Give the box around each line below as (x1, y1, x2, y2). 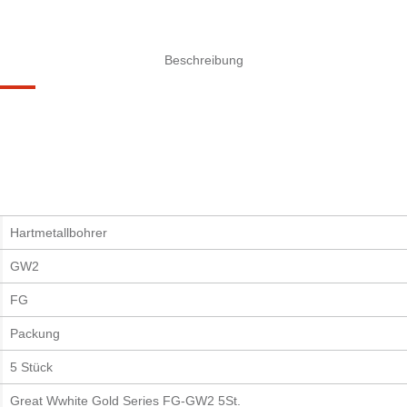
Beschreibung (164, 52, 243, 67)
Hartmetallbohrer (10, 225, 107, 241)
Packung (10, 326, 60, 342)
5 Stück (10, 360, 53, 375)
